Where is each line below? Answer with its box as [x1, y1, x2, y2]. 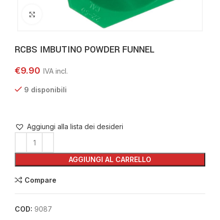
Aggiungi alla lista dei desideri [27, 122, 123, 131]
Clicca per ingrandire [42, 10, 106, 18]
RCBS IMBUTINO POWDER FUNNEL [15, 43, 155, 56]
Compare [24, 175, 56, 184]
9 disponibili [24, 85, 67, 94]
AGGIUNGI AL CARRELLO [69, 155, 151, 164]
